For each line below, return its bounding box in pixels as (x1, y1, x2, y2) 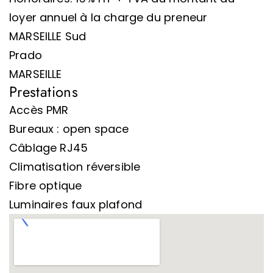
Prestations (9, 81, 78, 102)
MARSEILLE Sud (9, 29, 87, 44)
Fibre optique (9, 178, 82, 193)
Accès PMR (9, 102, 69, 118)
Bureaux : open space (9, 121, 129, 136)
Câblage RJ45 (9, 140, 88, 155)
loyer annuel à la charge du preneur (9, 10, 208, 25)
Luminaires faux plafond (9, 197, 143, 212)
